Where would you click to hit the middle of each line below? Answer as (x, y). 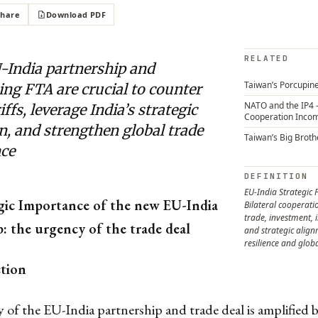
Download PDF (76, 15)
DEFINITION (276, 176)
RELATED (267, 58)
